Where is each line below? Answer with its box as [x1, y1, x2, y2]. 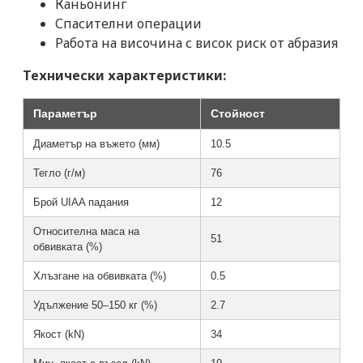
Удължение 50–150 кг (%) [33, 298, 157, 311]
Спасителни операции [55, 14, 202, 32]
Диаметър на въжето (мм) [33, 137, 160, 150]
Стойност [211, 106, 265, 120]
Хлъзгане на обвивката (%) [33, 269, 166, 282]
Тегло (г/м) [33, 166, 85, 179]
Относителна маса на [33, 224, 139, 237]
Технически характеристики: [23, 66, 226, 84]
